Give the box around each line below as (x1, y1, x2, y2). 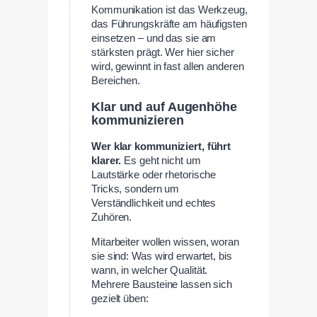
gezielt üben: (91, 292, 149, 304)
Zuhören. (91, 212, 132, 224)
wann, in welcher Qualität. (91, 264, 208, 276)
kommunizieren (91, 113, 184, 127)
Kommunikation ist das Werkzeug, (91, 4, 248, 16)
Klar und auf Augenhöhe (91, 99, 237, 114)
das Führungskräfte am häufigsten (91, 18, 247, 30)
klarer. (91, 155, 122, 167)
